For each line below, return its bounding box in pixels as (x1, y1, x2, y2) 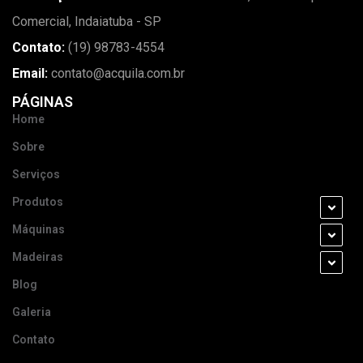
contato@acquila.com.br (48, 66, 185, 82)
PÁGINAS (12, 93, 73, 111)
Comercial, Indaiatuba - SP (12, 14, 161, 30)
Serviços (12, 168, 60, 181)
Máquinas (12, 223, 65, 237)
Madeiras (12, 250, 63, 264)
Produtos (12, 195, 63, 209)
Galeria (12, 305, 51, 319)
